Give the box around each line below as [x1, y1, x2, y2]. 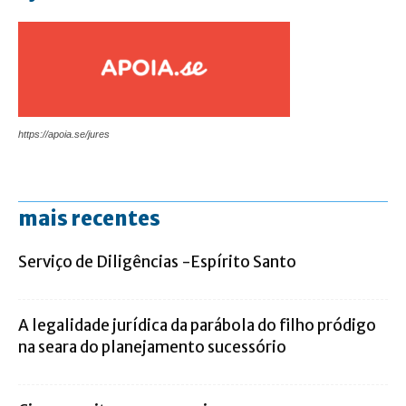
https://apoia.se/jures [18, 129, 110, 140]
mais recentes [18, 206, 160, 232]
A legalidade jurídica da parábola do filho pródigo [18, 315, 376, 336]
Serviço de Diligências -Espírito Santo [18, 252, 296, 273]
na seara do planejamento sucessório [18, 337, 286, 358]
